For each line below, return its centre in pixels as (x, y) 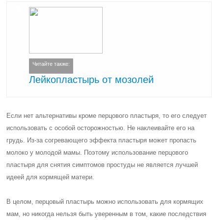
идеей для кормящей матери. (51, 177)
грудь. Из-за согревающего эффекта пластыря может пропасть (102, 140)
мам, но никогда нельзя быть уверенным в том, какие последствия (107, 214)
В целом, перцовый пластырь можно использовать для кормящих (105, 202)
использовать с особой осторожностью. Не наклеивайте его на (101, 128)
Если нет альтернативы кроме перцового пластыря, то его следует (107, 116)
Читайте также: (51, 64)
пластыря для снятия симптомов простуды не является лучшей (102, 165)
